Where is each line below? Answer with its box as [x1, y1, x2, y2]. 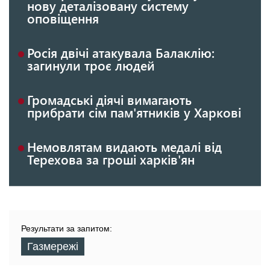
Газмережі [27, 240, 78, 253]
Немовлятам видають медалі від [27, 138, 222, 155]
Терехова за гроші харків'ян [27, 151, 195, 168]
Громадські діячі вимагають [27, 91, 192, 108]
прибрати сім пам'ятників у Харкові [27, 104, 241, 121]
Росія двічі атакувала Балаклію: [27, 44, 215, 61]
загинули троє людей [27, 57, 155, 74]
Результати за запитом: [21, 224, 112, 234]
